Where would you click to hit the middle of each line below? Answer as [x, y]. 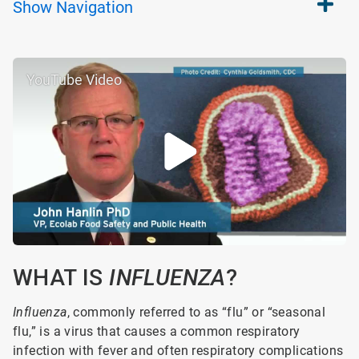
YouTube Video [74, 80]
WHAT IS [61, 278]
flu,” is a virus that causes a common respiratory [157, 331]
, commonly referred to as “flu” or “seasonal [196, 312]
